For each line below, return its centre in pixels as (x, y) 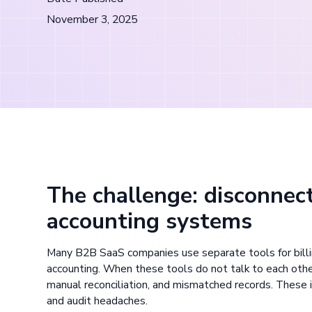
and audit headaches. (97, 301)
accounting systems (150, 221)
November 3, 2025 (92, 20)
